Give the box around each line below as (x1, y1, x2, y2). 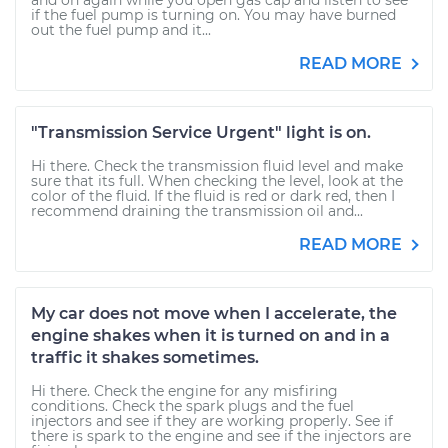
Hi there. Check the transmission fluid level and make (31, 157, 403, 175)
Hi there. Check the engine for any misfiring (31, 382, 338, 400)
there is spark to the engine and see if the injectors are (31, 427, 411, 445)
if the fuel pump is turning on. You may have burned (31, 6, 396, 24)
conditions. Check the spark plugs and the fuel (31, 397, 354, 415)
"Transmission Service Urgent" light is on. (31, 123, 371, 142)
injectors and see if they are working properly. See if (31, 412, 393, 430)
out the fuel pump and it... (31, 21, 211, 39)
